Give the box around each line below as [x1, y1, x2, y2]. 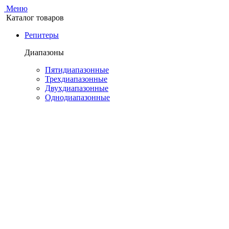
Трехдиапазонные [45, 75, 107, 83]
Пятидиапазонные [45, 65, 109, 74]
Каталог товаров [4, 13, 64, 22]
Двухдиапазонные [45, 84, 108, 93]
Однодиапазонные [45, 93, 110, 102]
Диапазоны [25, 48, 64, 57]
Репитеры [25, 31, 59, 39]
